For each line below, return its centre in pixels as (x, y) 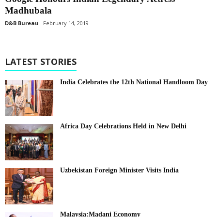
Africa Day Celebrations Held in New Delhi (123, 126)
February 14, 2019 (66, 23)
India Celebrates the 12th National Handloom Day (134, 82)
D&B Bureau (22, 23)
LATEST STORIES (41, 61)
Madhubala (28, 10)
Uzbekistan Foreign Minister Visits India (119, 170)
